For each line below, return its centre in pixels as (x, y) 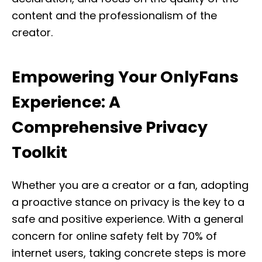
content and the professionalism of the (114, 15)
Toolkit (39, 152)
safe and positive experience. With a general (127, 219)
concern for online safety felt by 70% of (114, 236)
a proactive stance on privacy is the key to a (128, 202)
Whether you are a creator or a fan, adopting (130, 185)
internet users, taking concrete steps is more (129, 253)
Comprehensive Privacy (110, 127)
